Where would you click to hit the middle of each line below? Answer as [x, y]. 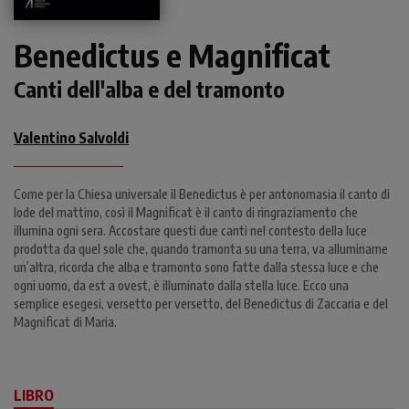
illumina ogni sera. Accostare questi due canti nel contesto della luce [190, 231]
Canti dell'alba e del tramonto [149, 89]
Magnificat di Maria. [65, 322]
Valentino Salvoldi [71, 138]
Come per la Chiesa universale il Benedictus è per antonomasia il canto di [202, 194]
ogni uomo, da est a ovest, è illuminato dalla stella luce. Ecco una [181, 286]
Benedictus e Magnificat [172, 55]
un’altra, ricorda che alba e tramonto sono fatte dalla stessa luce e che [196, 267]
